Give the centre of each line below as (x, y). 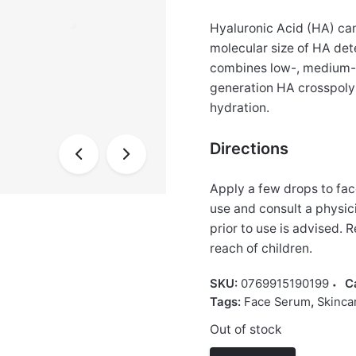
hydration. (240, 108)
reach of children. (261, 249)
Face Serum (277, 302)
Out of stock (246, 330)
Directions (249, 148)
